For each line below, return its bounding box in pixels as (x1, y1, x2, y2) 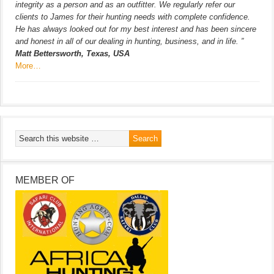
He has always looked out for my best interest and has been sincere (15, 24, 256, 34)
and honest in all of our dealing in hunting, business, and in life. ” (15, 36, 243, 46)
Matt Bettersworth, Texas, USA (15, 48, 130, 58)
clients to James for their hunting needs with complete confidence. (15, 12, 250, 21)
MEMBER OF (15, 174, 75, 185)
